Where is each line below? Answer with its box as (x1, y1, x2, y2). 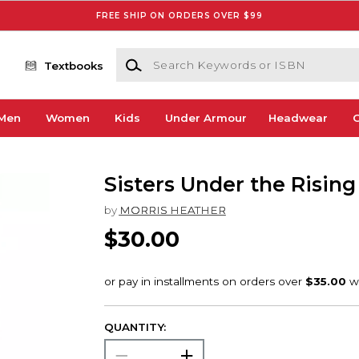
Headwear (268, 111, 328, 125)
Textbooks (44, 58, 104, 72)
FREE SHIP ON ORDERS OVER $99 (96, 10, 263, 21)
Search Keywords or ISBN (115, 49, 259, 63)
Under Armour (164, 111, 247, 125)
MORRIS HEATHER (119, 203, 226, 216)
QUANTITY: (103, 321, 166, 334)
